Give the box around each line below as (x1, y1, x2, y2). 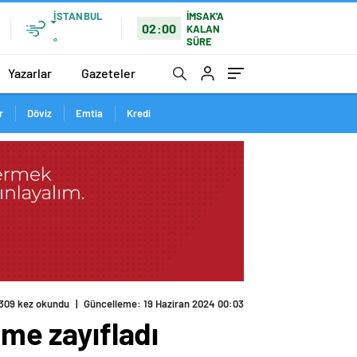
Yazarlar (8, 65, 52, 80)
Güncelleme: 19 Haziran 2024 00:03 (84, 297, 244, 311)
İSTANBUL (53, 9, 103, 22)
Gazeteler (81, 65, 135, 80)
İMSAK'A (186, 9, 225, 22)
